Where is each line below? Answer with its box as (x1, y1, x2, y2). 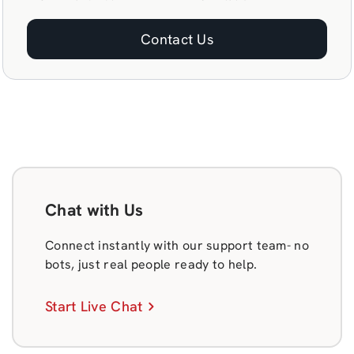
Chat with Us (45, 199, 144, 220)
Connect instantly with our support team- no (45, 237, 309, 254)
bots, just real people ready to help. (45, 256, 258, 273)
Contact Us (141, 30, 213, 48)
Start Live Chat (45, 297, 143, 315)
